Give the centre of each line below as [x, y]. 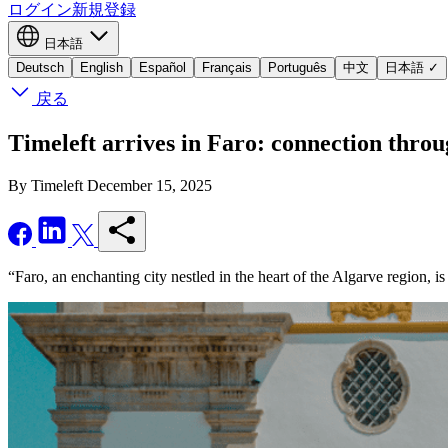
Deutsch [40, 67]
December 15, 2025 [149, 185]
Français [227, 67]
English [101, 67]
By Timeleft [45, 185]
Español [162, 67]
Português [297, 67]
